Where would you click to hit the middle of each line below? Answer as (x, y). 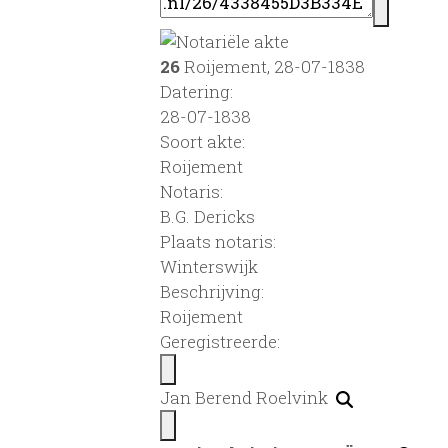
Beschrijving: (212, 291)
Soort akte (201, 141)
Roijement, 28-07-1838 (272, 66)
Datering (195, 91)
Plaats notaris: (218, 241)
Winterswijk (209, 266)
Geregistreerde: (220, 341)
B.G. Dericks (207, 216)
